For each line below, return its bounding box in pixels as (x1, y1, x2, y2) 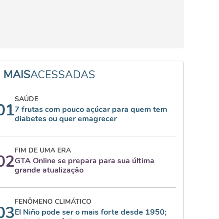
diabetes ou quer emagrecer (15, 113, 117, 124)
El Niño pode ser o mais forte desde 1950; (15, 207, 167, 218)
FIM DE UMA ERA (15, 146, 71, 155)
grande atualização (15, 165, 84, 175)
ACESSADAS (30, 67, 95, 82)
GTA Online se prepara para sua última (15, 155, 154, 166)
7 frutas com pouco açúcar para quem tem (15, 104, 167, 115)
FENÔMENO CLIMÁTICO (15, 197, 91, 206)
